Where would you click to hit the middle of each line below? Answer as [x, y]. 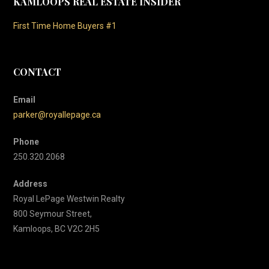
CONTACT [38, 72]
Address [31, 184]
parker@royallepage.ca [57, 115]
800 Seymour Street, [53, 214]
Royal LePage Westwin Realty [69, 199]
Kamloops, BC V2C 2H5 [57, 229]
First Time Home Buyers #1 [65, 26]
